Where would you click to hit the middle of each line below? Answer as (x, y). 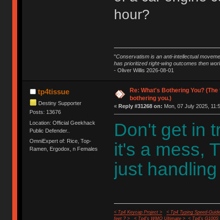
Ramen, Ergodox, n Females (64, 149)
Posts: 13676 (45, 112)
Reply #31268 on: (140, 106)
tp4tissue (53, 92)
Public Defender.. (50, 130)
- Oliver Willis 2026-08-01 (144, 70)
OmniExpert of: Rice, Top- (61, 141)
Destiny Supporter (60, 103)
